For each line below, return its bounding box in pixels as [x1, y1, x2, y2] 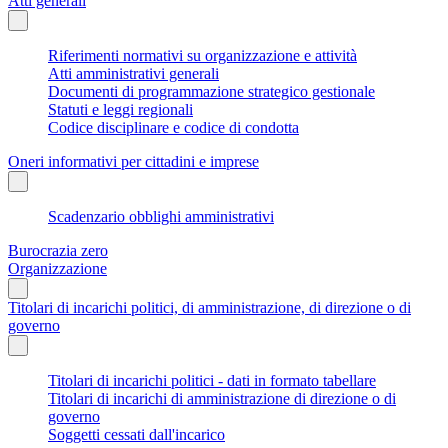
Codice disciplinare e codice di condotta [48, 118, 299, 136]
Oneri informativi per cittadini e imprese [8, 152, 259, 170]
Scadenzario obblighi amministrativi [48, 207, 274, 225]
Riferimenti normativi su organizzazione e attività [48, 46, 357, 64]
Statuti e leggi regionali [48, 100, 193, 118]
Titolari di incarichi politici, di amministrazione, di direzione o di [8, 298, 411, 316]
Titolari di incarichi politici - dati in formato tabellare [48, 371, 376, 389]
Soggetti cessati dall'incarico [48, 425, 225, 443]
